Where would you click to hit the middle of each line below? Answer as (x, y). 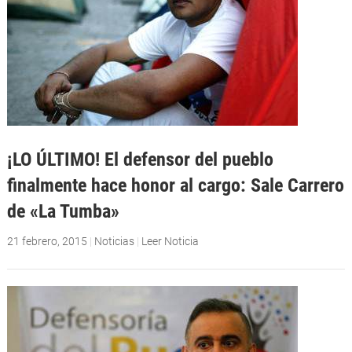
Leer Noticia (170, 241)
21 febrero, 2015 (47, 241)
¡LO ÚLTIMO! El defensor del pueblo (140, 159)
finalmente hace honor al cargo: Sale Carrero (175, 185)
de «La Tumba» (63, 211)
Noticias (114, 241)
